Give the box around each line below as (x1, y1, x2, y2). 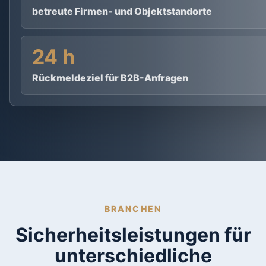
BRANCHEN (104, 204, 162, 214)
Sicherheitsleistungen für (15, 223, 251, 246)
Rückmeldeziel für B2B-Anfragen (32, 72, 188, 84)
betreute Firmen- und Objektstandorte (32, 5, 212, 17)
